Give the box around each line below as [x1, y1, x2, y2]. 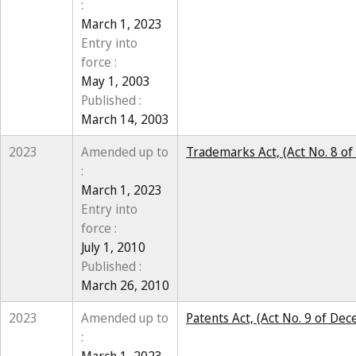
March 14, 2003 [81, 110, 169, 128]
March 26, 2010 [81, 277, 169, 294]
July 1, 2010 [81, 238, 145, 256]
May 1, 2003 [81, 72, 150, 90]
